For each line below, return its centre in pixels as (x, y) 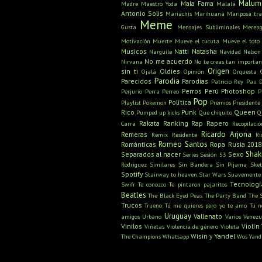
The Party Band (225, 196)
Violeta (230, 227)
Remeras (134, 135)
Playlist (131, 103)
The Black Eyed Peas (175, 196)
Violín (250, 226)
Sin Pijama (232, 165)
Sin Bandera (195, 165)
